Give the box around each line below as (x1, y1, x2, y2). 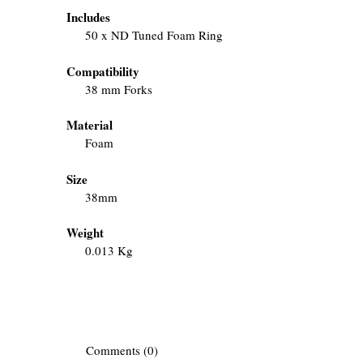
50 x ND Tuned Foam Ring (84, 27, 223, 44)
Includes (66, 8, 111, 27)
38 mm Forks (84, 80, 152, 97)
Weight (66, 224, 105, 242)
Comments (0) (83, 341, 159, 358)
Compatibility (66, 62, 140, 80)
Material (66, 116, 113, 135)
